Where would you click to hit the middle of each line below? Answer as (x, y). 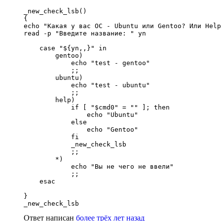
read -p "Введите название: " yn (85, 33)
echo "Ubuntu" (81, 114)
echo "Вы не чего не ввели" (99, 166)
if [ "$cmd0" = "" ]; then (97, 107)
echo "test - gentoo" (87, 63)
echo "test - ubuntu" (87, 85)
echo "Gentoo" (81, 129)
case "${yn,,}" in (65, 48)
